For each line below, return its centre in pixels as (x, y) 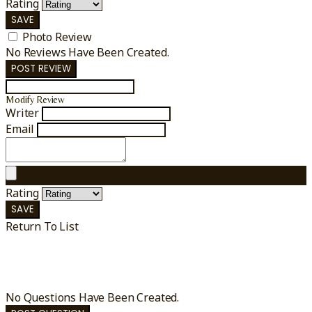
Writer (23, 112)
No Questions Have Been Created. (93, 297)
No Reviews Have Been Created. (87, 52)
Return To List (42, 226)
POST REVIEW (41, 68)
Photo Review (57, 37)
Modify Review (36, 99)
